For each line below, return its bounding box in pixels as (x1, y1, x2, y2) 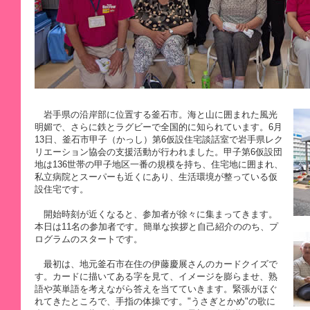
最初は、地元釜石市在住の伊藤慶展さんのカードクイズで (35, 259, 277, 269)
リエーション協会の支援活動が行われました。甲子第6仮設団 (35, 147, 282, 157)
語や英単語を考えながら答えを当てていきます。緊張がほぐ (35, 284, 277, 294)
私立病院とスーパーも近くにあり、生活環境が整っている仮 (35, 172, 277, 182)
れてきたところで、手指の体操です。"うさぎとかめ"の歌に (35, 296, 275, 307)
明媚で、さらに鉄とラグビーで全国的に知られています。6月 (35, 122, 282, 132)
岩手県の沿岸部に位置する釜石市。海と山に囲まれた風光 (35, 109, 277, 120)
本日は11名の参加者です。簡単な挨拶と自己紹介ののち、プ (35, 221, 278, 232)
